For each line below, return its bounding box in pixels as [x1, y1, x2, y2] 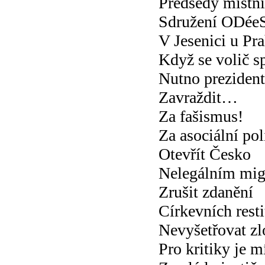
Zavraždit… [159, 88, 238, 106]
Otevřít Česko [159, 144, 251, 163]
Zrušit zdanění [159, 182, 253, 201]
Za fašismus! [159, 106, 243, 125]
